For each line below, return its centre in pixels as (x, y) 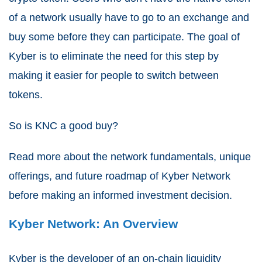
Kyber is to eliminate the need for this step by (114, 56)
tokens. (26, 95)
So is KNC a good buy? (65, 126)
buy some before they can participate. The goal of (124, 37)
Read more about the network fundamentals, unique (130, 157)
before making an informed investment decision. (122, 195)
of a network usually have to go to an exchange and (129, 18)
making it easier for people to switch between (114, 75)
